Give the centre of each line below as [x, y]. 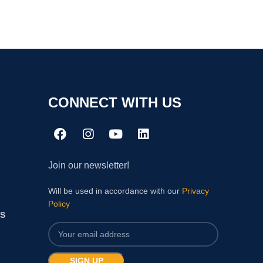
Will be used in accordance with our [115, 191]
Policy [59, 204]
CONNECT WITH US [114, 103]
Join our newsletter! [88, 166]
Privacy [195, 191]
